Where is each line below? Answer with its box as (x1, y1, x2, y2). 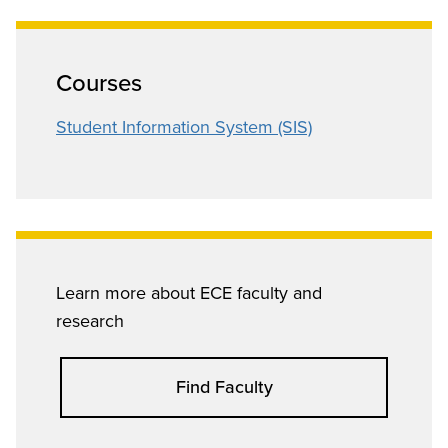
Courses (56, 64, 142, 101)
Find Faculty (175, 374, 273, 401)
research (56, 308, 124, 335)
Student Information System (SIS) (56, 114, 312, 141)
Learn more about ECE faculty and (56, 280, 322, 307)
